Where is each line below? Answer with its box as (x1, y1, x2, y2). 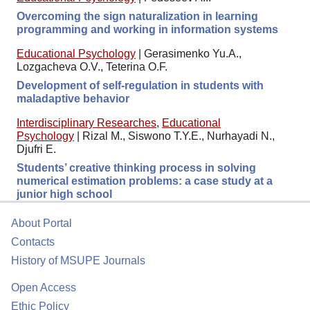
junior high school (17, 188, 112, 200)
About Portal (11, 217, 72, 229)
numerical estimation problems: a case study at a (17, 174, 273, 187)
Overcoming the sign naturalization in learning (17, 10, 258, 22)
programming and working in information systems (17, 23, 278, 35)
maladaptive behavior (17, 92, 129, 104)
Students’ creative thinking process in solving (17, 161, 256, 174)
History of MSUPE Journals (11, 255, 145, 266)
